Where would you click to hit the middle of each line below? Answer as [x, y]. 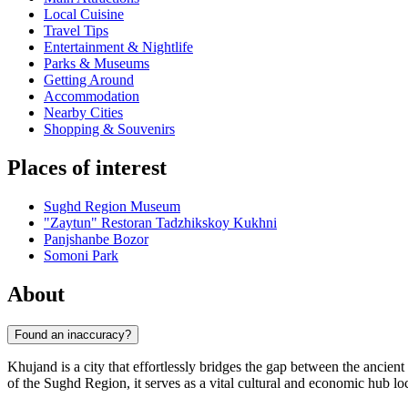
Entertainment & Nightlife [118, 47]
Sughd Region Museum [112, 207]
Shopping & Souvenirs [109, 129]
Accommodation [92, 97]
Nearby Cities [83, 113]
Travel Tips [76, 31]
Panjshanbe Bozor [96, 240]
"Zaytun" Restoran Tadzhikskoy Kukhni [160, 223]
